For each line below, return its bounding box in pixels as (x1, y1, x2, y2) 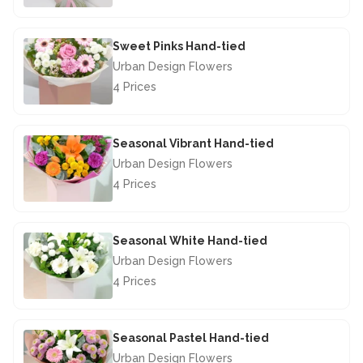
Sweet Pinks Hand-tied (113, 40, 246, 53)
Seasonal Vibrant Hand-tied (113, 137, 274, 151)
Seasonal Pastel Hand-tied (113, 331, 269, 345)
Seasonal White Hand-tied (113, 234, 267, 248)
